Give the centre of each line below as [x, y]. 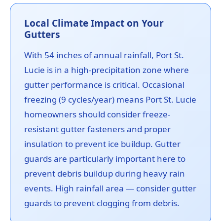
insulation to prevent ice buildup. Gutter [102, 144]
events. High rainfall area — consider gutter [110, 188]
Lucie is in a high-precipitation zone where [107, 70]
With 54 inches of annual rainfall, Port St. [104, 55]
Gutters [42, 35]
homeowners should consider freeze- [97, 114]
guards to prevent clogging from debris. [102, 203]
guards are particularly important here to [105, 159]
